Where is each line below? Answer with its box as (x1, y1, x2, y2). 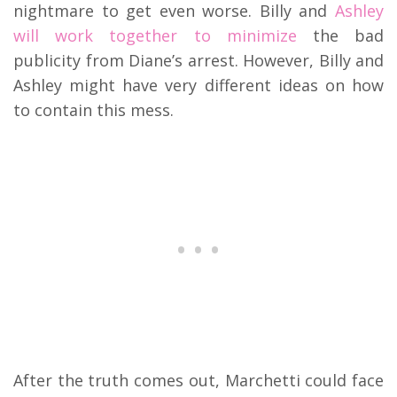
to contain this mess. (13, 98, 174, 121)
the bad (296, 24, 385, 46)
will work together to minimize (13, 24, 297, 46)
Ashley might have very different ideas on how (13, 74, 384, 96)
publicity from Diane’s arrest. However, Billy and (13, 49, 384, 71)
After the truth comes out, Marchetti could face (13, 369, 384, 391)
